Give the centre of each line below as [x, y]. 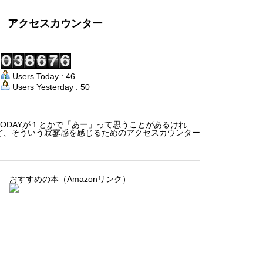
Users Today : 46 [43, 76]
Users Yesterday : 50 [50, 87]
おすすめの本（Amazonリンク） [70, 179]
